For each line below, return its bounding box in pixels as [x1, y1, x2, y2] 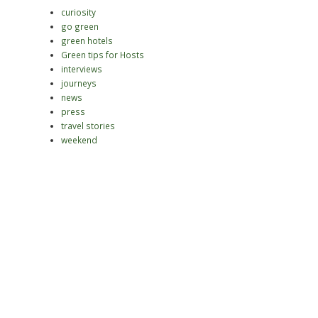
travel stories [61, 120, 115, 131]
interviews [61, 63, 102, 75]
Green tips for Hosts [61, 49, 144, 60]
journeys [61, 77, 97, 89]
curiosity [61, 6, 96, 18]
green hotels [61, 35, 113, 46]
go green [61, 21, 99, 32]
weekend [61, 134, 97, 146]
